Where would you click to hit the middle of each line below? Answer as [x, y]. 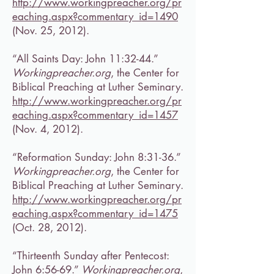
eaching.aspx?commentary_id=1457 [95, 115]
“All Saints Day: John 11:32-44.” [85, 59]
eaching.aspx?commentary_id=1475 [95, 213]
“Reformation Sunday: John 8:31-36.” [96, 157]
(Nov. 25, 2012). [51, 31]
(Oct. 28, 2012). [50, 228]
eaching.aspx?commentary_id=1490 [95, 17]
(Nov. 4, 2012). [48, 129]
